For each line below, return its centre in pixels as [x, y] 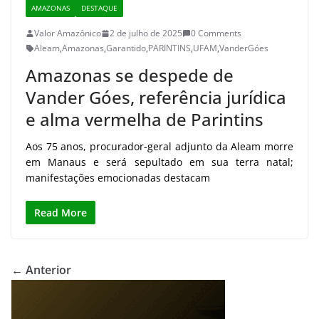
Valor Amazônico [68, 33]
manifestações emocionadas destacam [118, 178]
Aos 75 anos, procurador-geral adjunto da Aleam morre [159, 147]
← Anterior [41, 270]
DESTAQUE [99, 8]
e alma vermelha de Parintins [145, 120]
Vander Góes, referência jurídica [156, 98]
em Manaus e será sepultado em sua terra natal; [159, 162]
